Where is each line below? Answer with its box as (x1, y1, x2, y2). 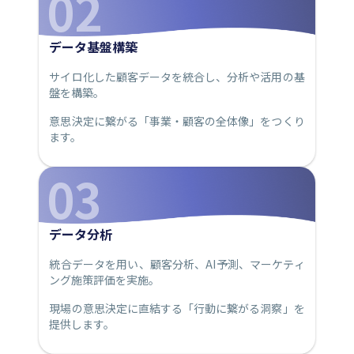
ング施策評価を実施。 (49, 272, 160, 288)
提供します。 (49, 316, 115, 333)
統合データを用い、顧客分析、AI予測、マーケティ (49, 256, 305, 273)
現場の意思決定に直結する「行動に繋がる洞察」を (49, 300, 305, 317)
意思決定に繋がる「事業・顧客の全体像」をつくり (49, 113, 305, 130)
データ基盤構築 (49, 37, 138, 57)
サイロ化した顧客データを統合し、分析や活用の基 (49, 69, 305, 85)
